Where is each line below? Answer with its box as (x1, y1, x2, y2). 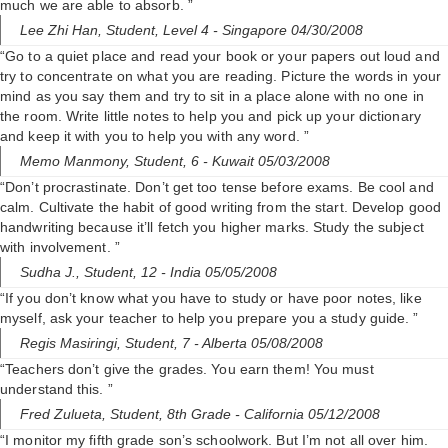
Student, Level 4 (106, 22, 213, 39)
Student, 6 (134, 153, 203, 170)
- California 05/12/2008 (235, 406, 380, 423)
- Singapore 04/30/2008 (213, 22, 363, 39)
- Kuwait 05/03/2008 (203, 153, 330, 170)
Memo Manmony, (20, 153, 134, 170)
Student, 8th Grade (110, 406, 235, 423)
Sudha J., (20, 264, 84, 281)
